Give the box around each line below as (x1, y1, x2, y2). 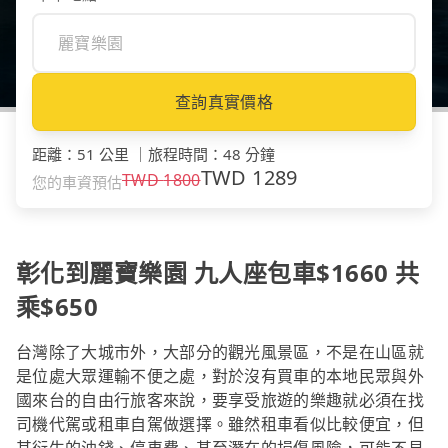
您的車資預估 (32, 172, 122, 193)
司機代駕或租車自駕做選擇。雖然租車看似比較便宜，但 (16, 413, 425, 436)
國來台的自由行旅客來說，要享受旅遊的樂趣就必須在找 (16, 389, 425, 412)
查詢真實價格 (175, 91, 273, 114)
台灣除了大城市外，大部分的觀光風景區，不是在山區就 (16, 341, 425, 364)
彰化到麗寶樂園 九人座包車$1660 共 (16, 256, 420, 290)
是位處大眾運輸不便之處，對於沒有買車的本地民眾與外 (16, 365, 425, 388)
